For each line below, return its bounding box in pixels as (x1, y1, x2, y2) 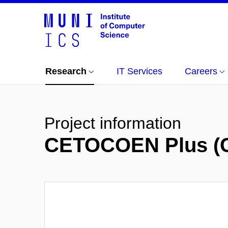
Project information (44, 114, 181, 132)
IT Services (117, 66, 162, 76)
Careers (185, 66, 217, 76)
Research (45, 66, 87, 76)
